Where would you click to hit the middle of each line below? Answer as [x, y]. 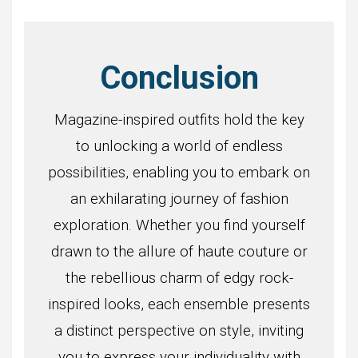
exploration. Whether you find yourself [179, 225]
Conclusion [179, 78]
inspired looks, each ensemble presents [179, 304]
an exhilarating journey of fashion [179, 199]
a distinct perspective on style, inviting [179, 330]
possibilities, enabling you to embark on [179, 172]
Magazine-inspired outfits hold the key [179, 119]
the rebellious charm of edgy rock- [179, 278]
